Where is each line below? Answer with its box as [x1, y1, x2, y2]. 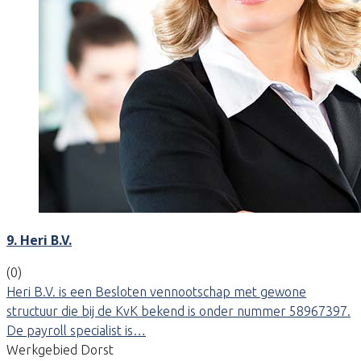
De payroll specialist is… [6, 322, 146, 338]
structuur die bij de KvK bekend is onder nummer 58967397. [6, 303, 351, 318]
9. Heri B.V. [6, 230, 72, 249]
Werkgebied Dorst [6, 342, 114, 357]
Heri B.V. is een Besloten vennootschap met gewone [6, 284, 306, 299]
